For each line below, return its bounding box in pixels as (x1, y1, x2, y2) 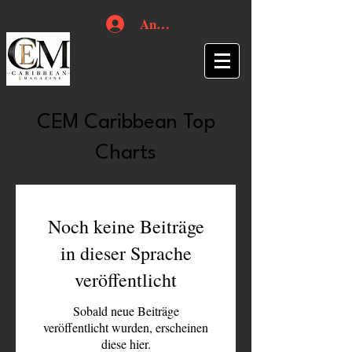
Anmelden (139, 14, 198, 34)
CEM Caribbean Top (36, 112, 215, 133)
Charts (95, 143, 156, 163)
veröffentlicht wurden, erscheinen (43, 319, 208, 335)
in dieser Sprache (60, 240, 192, 266)
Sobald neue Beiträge (72, 302, 179, 319)
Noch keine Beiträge (47, 214, 204, 239)
